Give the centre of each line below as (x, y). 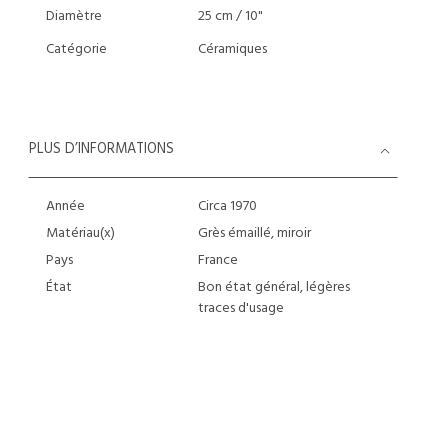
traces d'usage (240, 308)
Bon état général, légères (273, 287)
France (217, 260)
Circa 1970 (227, 206)
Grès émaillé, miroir (254, 233)
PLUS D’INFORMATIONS (101, 149)
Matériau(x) (80, 233)
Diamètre (74, 16)
